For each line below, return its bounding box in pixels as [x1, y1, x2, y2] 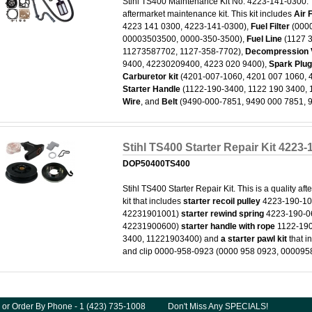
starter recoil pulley [183, 196, 261, 206]
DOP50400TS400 [123, 159, 191, 169]
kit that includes [123, 196, 184, 206]
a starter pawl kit [221, 234, 288, 244]
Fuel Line [247, 34, 285, 44]
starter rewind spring [181, 209, 265, 219]
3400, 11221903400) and [123, 234, 221, 244]
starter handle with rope [181, 221, 276, 231]
